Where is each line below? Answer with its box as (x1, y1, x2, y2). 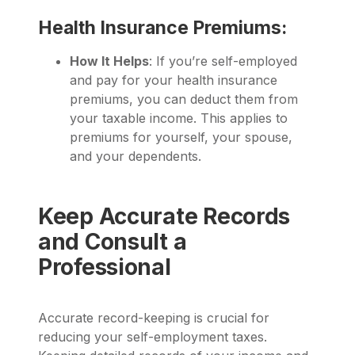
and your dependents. (70, 147, 201, 164)
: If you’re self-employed (149, 52, 297, 69)
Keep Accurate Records (38, 202, 291, 230)
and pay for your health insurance (70, 71, 277, 88)
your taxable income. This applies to (70, 109, 288, 126)
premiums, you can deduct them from (70, 90, 298, 107)
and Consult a (38, 227, 187, 255)
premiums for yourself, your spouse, (70, 128, 292, 145)
